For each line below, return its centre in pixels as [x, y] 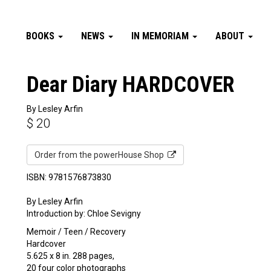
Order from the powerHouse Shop [101, 155]
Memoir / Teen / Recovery [76, 232]
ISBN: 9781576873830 [69, 177]
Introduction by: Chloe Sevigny [84, 214]
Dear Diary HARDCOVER [131, 85]
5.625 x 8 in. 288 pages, [70, 256]
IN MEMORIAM [161, 36]
